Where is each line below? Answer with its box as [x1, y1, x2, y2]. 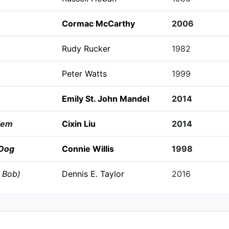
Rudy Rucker [61, 43, 110, 54]
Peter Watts [61, 68, 107, 79]
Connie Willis [61, 144, 114, 154]
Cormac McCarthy [61, 18, 135, 29]
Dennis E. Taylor [61, 169, 124, 179]
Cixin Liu [61, 119, 96, 129]
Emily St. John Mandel [61, 94, 149, 104]
